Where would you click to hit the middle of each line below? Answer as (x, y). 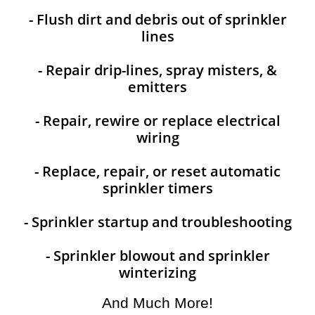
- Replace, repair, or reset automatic (157, 171)
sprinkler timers (157, 188)
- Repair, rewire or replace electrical (157, 121)
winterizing (157, 272)
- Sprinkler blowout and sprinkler (157, 256)
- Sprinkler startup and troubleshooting (157, 222)
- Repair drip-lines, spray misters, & (157, 70)
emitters (157, 87)
